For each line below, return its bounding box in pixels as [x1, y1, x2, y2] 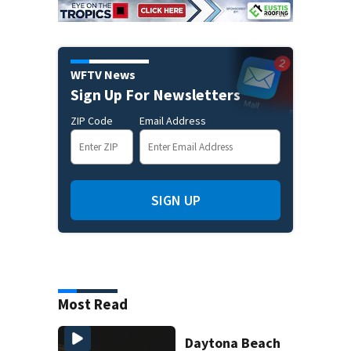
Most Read [58, 295, 128, 314]
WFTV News [71, 67, 136, 83]
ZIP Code [71, 114, 113, 128]
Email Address [139, 114, 206, 128]
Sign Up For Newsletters [71, 85, 241, 105]
